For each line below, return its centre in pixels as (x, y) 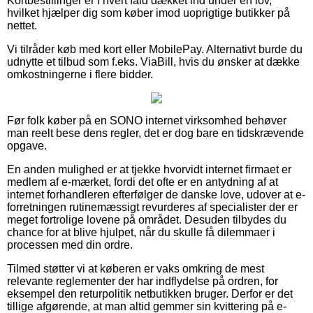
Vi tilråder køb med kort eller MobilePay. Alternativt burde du (155, 49)
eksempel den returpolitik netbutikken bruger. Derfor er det (150, 293)
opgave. (27, 145)
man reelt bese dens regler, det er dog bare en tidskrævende (155, 133)
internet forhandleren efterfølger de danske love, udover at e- (156, 194)
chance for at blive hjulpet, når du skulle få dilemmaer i (141, 232)
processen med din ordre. (70, 245)
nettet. (22, 25)
